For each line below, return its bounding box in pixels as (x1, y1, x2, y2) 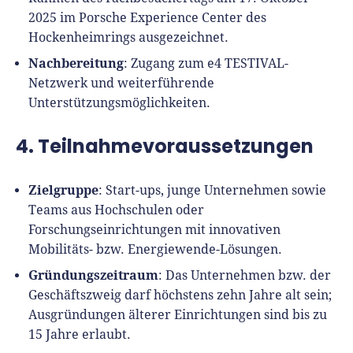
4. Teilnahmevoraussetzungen (16, 133, 314, 159)
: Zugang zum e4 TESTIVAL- (124, 56, 288, 71)
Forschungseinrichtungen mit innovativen (28, 222, 281, 237)
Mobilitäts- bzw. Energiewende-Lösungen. (28, 242, 282, 257)
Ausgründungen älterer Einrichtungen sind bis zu (28, 307, 327, 322)
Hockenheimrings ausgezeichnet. (28, 30, 229, 45)
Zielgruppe (28, 181, 98, 199)
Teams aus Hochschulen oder (28, 203, 204, 217)
